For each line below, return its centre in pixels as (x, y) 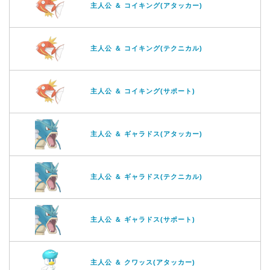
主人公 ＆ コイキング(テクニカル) (146, 48)
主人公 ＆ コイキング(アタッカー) (146, 5)
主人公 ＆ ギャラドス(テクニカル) (146, 176)
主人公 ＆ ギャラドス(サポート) (143, 219)
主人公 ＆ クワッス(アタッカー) (143, 262)
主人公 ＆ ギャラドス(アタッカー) (146, 133)
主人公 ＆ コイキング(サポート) (143, 91)
